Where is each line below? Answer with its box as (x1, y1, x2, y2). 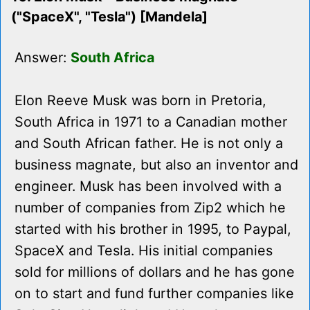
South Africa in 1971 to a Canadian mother (15, 113, 287, 131)
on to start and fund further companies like (15, 285, 294, 302)
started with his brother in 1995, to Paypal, (15, 221, 291, 238)
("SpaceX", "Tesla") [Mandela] (11, 8, 208, 26)
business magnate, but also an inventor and (15, 156, 298, 174)
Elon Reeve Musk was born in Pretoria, (15, 92, 266, 109)
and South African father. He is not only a (15, 135, 283, 152)
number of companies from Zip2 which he (15, 199, 286, 217)
